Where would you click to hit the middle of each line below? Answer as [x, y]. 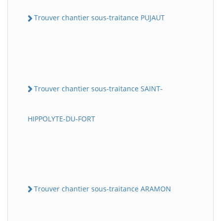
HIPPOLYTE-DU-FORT [61, 118]
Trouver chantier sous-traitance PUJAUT [99, 18]
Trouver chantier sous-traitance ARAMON [103, 188]
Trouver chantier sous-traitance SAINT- [98, 88]
